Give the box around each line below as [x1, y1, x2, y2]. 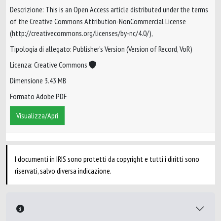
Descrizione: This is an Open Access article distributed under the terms [10, 4, 208, 15]
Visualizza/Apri [16, 110, 58, 121]
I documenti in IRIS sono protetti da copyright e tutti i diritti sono [15, 154, 199, 164]
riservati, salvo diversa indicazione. [15, 166, 111, 176]
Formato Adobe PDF [10, 91, 67, 102]
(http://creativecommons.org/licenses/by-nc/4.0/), [10, 28, 153, 38]
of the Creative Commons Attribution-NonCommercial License [10, 16, 186, 27]
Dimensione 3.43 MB [10, 75, 67, 86]
